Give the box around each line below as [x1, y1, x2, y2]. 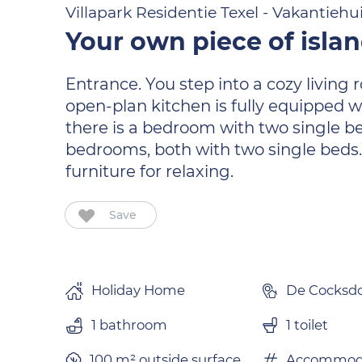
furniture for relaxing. [65, 162, 234, 181]
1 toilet [285, 317, 328, 333]
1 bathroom [91, 317, 168, 333]
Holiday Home [91, 282, 186, 298]
